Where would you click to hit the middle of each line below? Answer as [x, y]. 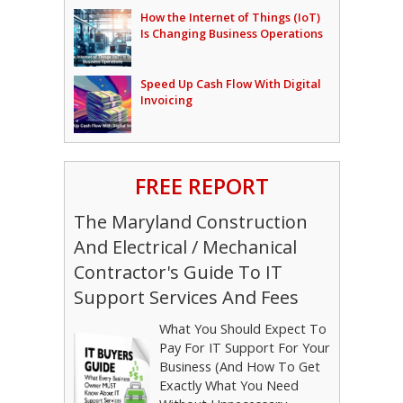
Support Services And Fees [186, 298]
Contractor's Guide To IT [178, 273]
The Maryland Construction [190, 222]
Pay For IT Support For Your [244, 348]
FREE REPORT [201, 186]
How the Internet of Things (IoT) [230, 18]
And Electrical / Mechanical [185, 247]
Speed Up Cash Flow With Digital [230, 84]
